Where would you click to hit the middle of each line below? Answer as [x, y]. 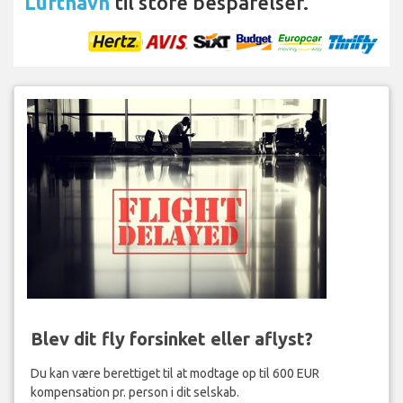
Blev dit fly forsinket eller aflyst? [171, 338]
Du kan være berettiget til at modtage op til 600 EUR [175, 373]
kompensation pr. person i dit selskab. [134, 392]
